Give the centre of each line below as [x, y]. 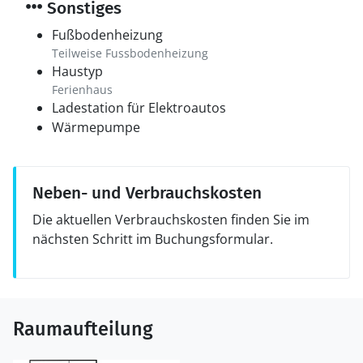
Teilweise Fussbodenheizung [130, 53]
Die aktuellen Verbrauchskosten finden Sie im [171, 220]
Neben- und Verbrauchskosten [147, 193]
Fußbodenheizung [107, 35]
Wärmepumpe [96, 127]
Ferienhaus [82, 90]
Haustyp [77, 71]
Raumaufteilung [83, 329]
